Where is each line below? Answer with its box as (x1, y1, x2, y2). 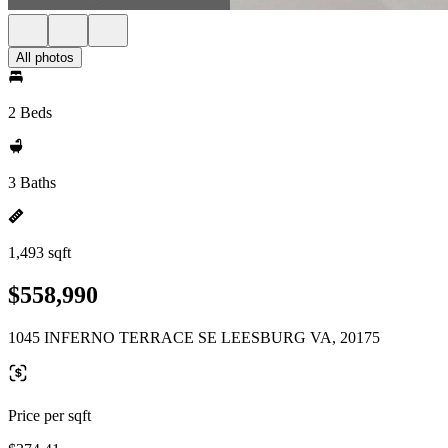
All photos (16, 50, 74, 65)
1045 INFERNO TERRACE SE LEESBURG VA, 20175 (8, 328, 380, 346)
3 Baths (8, 174, 56, 191)
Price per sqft (8, 406, 91, 424)
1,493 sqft (8, 244, 71, 261)
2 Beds (8, 104, 52, 121)
